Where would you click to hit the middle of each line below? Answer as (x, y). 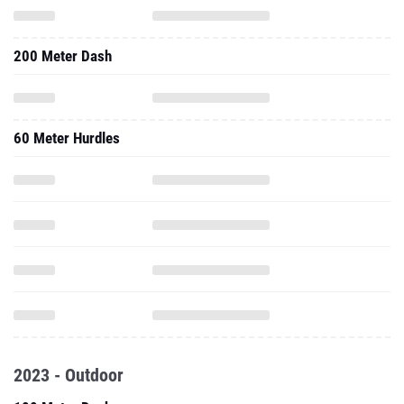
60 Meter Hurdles (67, 138)
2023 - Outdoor (69, 375)
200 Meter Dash (63, 56)
